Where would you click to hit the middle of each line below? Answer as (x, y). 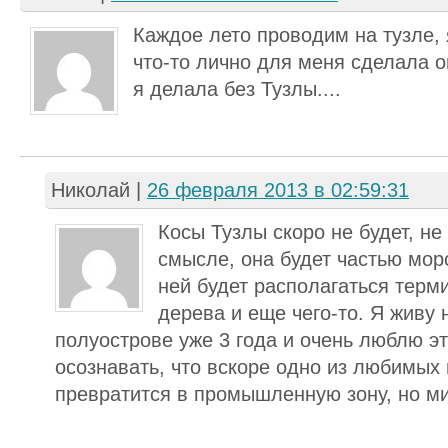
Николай (90, 190)
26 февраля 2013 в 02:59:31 (278, 190)
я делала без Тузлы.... (237, 89)
